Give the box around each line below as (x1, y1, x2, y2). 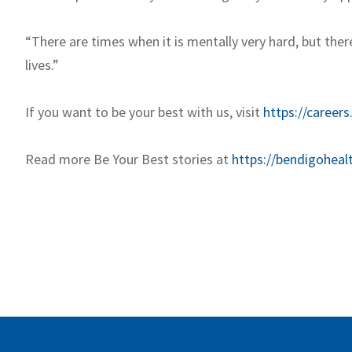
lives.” (25, 56, 59, 75)
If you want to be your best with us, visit (25, 103, 263, 122)
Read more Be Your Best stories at (25, 150, 232, 169)
